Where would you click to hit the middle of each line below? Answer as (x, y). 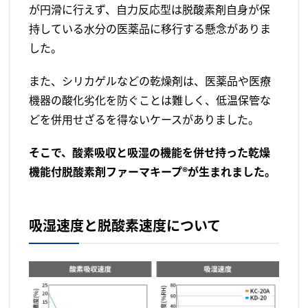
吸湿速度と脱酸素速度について (125, 225)
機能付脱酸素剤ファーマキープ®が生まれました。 (153, 172)
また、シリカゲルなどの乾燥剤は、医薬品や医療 (150, 81)
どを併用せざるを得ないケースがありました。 (144, 119)
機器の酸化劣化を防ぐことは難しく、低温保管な (150, 100)
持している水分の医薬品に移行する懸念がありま (150, 29)
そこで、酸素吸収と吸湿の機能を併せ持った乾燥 (150, 152)
